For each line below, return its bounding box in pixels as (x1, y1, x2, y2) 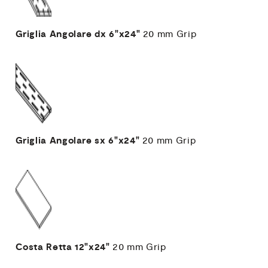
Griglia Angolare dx (15, 28, 106, 41)
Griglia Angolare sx (15, 134, 106, 147)
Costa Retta (15, 240, 72, 254)
